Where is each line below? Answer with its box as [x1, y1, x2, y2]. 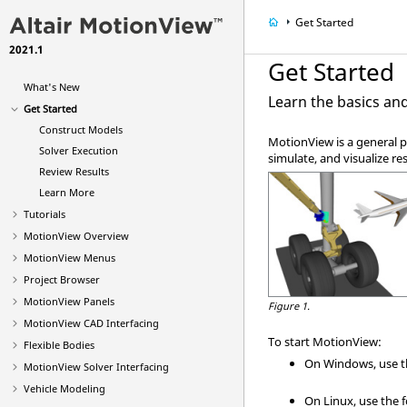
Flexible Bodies [24, 338, 94, 352]
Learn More [38, 185, 94, 199]
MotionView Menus [24, 251, 115, 264]
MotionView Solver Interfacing [24, 360, 169, 373]
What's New [24, 80, 80, 94]
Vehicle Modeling [24, 382, 105, 395]
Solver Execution [38, 144, 118, 157]
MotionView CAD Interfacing [24, 316, 159, 330]
